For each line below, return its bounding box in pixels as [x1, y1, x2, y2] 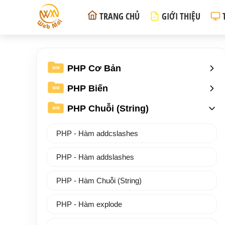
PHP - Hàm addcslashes [56, 129, 138, 138]
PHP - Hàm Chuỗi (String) [56, 176, 142, 185]
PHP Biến [67, 83, 108, 93]
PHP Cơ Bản [67, 63, 121, 73]
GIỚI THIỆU [162, 10, 200, 22]
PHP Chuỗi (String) [67, 103, 149, 114]
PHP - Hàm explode [56, 200, 122, 208]
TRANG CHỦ [99, 10, 140, 22]
